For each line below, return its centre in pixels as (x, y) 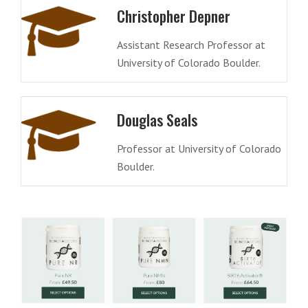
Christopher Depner (173, 16)
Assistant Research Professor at (191, 45)
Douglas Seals (157, 119)
